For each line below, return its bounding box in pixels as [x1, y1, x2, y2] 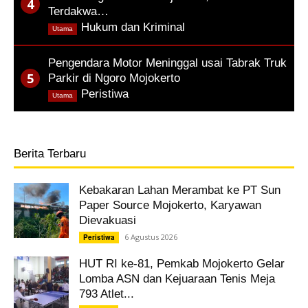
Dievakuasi [79, 213, 136, 227]
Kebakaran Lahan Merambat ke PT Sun [79, 183, 280, 197]
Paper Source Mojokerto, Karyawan [79, 198, 261, 212]
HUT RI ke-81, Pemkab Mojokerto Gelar [79, 256, 285, 270]
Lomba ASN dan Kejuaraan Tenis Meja [79, 272, 275, 285]
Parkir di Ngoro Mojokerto [48, 71, 180, 85]
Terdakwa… [48, 4, 109, 18]
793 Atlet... [79, 287, 134, 300]
